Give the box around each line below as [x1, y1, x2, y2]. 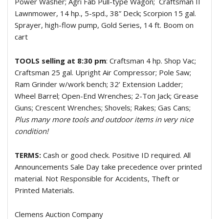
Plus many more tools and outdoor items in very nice [15, 114, 193, 124]
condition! [15, 126, 48, 136]
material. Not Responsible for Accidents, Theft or [15, 174, 179, 183]
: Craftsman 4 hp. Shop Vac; [106, 56, 196, 66]
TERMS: [15, 150, 43, 160]
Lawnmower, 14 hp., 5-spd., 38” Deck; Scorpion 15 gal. [15, 8, 196, 18]
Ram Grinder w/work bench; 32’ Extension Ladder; [15, 79, 183, 89]
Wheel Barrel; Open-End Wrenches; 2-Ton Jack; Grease [15, 91, 198, 101]
